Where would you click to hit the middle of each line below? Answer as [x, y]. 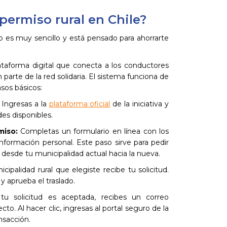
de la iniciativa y [140, 104]
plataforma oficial [80, 104]
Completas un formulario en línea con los [93, 131]
